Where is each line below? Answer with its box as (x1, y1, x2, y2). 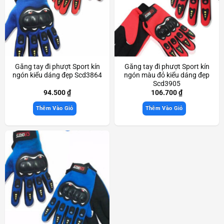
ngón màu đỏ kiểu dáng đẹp (124, 71, 209, 79)
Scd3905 (153, 79, 180, 88)
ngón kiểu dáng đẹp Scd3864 (12, 71, 102, 79)
